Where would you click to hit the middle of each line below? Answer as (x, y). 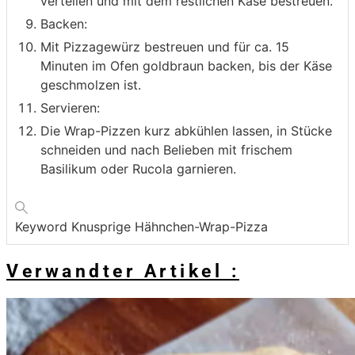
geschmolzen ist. (91, 85)
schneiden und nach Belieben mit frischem (166, 150)
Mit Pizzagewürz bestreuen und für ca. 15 (165, 47)
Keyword (43, 227)
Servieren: (70, 108)
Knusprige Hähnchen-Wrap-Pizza (170, 227)
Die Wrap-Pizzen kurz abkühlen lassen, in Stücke (186, 131)
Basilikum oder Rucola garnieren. (138, 169)
